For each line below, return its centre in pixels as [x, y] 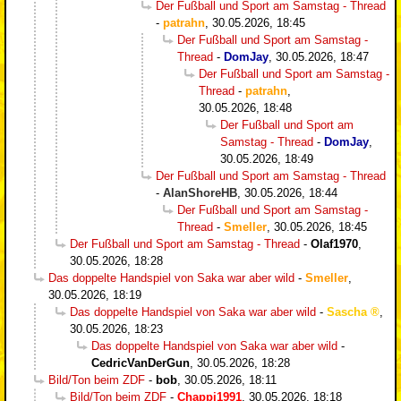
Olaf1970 [334, 243]
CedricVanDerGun [141, 363]
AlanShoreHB [200, 192]
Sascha [347, 311]
